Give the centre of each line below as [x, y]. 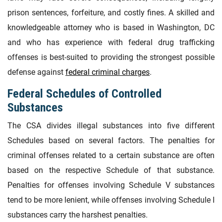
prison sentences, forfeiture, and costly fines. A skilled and [111, 12]
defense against [36, 72]
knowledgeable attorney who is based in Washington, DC [111, 27]
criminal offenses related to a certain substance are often [111, 156]
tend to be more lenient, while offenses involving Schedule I [111, 200]
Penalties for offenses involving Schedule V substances [111, 185]
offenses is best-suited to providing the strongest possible [111, 57]
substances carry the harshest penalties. [78, 215]
